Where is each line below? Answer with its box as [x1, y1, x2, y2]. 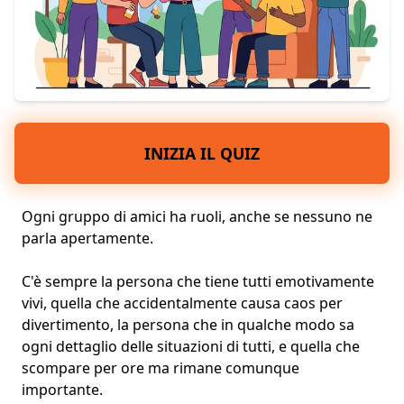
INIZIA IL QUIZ [144, 142, 260, 165]
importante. [22, 380, 103, 400]
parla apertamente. [22, 228, 153, 249]
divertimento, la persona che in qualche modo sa [22, 315, 354, 335]
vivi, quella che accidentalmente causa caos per [22, 293, 343, 314]
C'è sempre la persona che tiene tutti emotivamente [22, 271, 374, 292]
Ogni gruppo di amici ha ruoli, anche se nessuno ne [22, 207, 372, 227]
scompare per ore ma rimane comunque [22, 358, 299, 379]
